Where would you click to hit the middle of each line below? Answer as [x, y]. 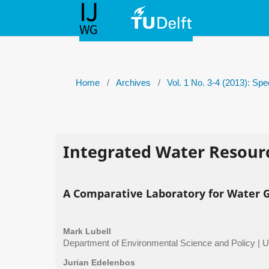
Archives [134, 83]
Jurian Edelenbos [99, 262]
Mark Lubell [87, 231]
